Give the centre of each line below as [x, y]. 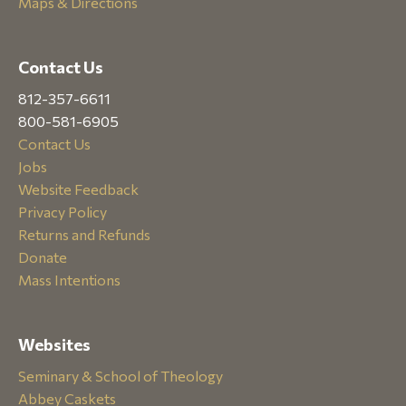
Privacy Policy [63, 212]
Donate [43, 257]
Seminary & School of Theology [121, 376]
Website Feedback [78, 189]
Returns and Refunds [84, 234]
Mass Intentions [69, 280]
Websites [54, 344]
